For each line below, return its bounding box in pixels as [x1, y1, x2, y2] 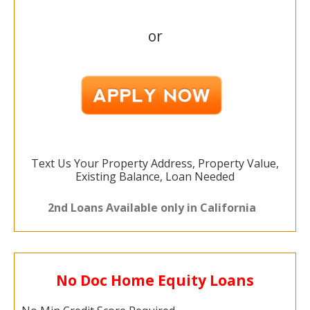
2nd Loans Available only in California [47, 200, 256, 216]
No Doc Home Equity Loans [56, 271, 254, 291]
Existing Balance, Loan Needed [75, 168, 235, 184]
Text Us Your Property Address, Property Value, [31, 155, 279, 171]
